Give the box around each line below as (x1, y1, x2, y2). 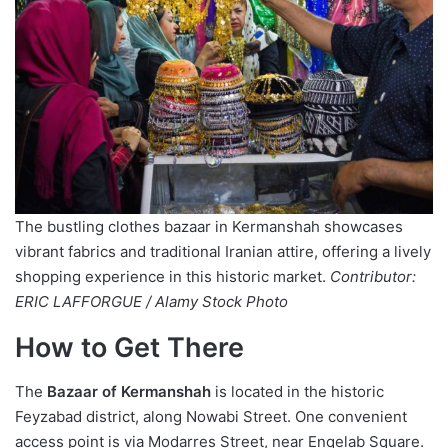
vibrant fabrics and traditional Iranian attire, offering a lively (15, 241, 431, 261)
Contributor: (330, 266, 416, 286)
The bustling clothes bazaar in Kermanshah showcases (15, 216, 403, 236)
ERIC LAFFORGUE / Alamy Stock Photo (15, 291, 288, 311)
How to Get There (15, 330, 244, 364)
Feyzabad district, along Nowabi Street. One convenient (15, 407, 407, 427)
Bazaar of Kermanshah (47, 382, 211, 402)
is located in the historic (211, 382, 384, 402)
